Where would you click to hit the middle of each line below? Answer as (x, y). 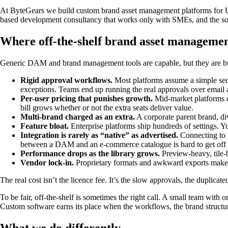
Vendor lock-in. (47, 162)
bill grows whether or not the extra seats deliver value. (107, 107)
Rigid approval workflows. (66, 80)
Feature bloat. (45, 126)
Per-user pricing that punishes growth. (87, 98)
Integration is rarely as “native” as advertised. (99, 135)
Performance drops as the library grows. (90, 153)
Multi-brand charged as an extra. (78, 117)
